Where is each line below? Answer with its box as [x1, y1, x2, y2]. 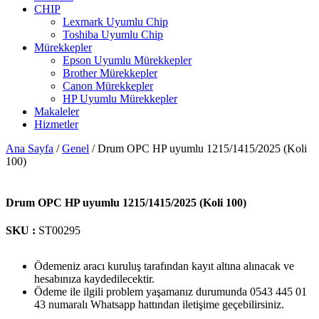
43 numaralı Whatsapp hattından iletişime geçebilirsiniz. [34, 298, 284, 310]
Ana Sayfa [6, 142, 53, 155]
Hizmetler [34, 118, 78, 131]
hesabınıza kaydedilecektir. [34, 272, 155, 285]
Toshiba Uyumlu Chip [63, 28, 163, 41]
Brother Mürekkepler [63, 67, 157, 80]
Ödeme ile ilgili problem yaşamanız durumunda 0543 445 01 [34, 285, 307, 298]
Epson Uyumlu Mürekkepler [63, 54, 192, 67]
